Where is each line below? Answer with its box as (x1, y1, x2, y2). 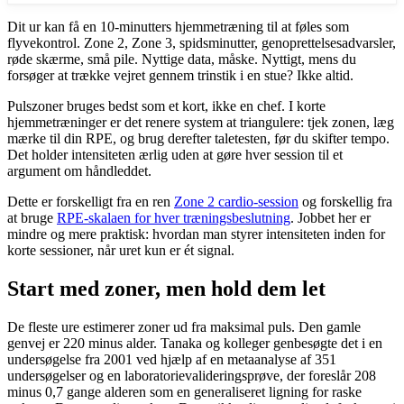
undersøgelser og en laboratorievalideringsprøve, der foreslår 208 (7, 367, 376, 383)
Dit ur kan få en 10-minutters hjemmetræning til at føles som (7, 18, 349, 34)
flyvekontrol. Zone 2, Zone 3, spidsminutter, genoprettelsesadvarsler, (7, 34, 396, 50)
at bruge (7, 209, 57, 225)
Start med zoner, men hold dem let (7, 276, 326, 300)
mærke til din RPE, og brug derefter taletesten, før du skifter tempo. (7, 130, 390, 146)
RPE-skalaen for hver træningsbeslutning (57, 209, 290, 225)
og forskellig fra (298, 193, 392, 209)
